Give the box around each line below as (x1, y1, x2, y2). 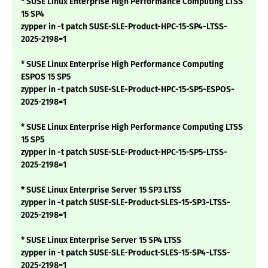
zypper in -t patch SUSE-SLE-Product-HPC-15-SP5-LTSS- (21, 147, 227, 158)
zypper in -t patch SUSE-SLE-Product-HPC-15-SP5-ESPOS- (21, 84, 234, 95)
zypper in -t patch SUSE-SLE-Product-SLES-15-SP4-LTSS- (21, 248, 230, 258)
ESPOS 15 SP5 (21, 72, 71, 83)
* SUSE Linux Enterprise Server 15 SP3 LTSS (21, 185, 181, 196)
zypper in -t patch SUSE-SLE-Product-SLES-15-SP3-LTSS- (21, 197, 230, 208)
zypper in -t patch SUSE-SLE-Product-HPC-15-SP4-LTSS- (21, 22, 227, 32)
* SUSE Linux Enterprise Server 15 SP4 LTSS (21, 235, 181, 246)
